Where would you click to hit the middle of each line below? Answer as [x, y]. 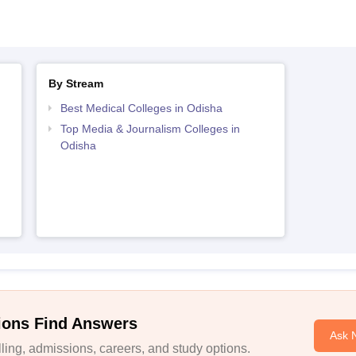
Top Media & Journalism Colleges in [150, 129]
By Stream [75, 83]
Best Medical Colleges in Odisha [141, 108]
